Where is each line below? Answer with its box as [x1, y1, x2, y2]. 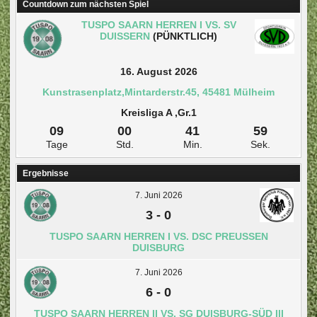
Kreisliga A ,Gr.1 [120, 106, 197, 118]
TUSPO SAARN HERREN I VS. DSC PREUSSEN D [49, 230, 268, 242]
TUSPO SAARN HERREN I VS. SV [81, 18, 236, 30]
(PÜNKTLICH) [150, 30, 217, 42]
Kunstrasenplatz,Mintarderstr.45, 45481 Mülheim [42, 86, 275, 98]
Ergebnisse [23, 168, 69, 178]
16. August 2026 [120, 65, 197, 77]
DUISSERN [100, 30, 150, 42]
